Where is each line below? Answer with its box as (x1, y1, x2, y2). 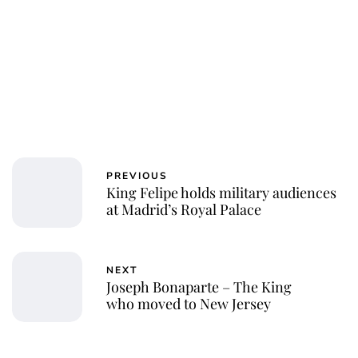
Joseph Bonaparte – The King (106, 276, 292, 296)
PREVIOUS (106, 169, 168, 182)
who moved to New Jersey (106, 293, 271, 313)
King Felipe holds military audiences (106, 182, 336, 202)
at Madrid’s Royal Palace (106, 199, 261, 219)
